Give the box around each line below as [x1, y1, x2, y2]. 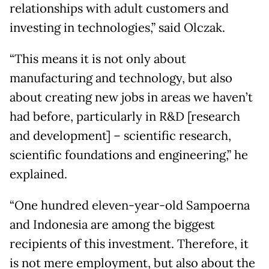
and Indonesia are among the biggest [10, 217, 215, 233]
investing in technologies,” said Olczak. [10, 20, 225, 36]
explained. [10, 166, 67, 183]
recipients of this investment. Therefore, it [10, 236, 249, 252]
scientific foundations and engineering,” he [10, 147, 248, 163]
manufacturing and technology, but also [10, 70, 232, 86]
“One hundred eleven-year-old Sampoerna [10, 198, 250, 214]
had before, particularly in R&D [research [10, 109, 240, 125]
